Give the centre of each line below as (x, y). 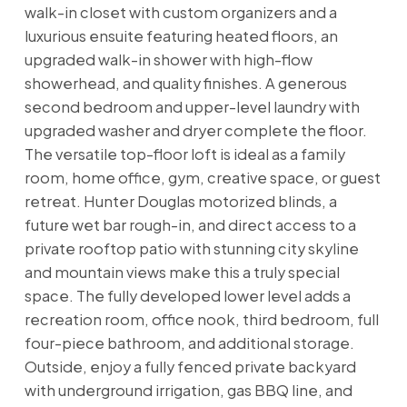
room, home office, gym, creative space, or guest (202, 178)
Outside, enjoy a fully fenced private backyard (190, 367)
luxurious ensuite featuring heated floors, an (181, 36)
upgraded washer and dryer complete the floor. (195, 131)
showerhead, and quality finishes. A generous (185, 84)
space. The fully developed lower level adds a (187, 296)
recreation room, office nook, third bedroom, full (201, 320)
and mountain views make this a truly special (182, 273)
